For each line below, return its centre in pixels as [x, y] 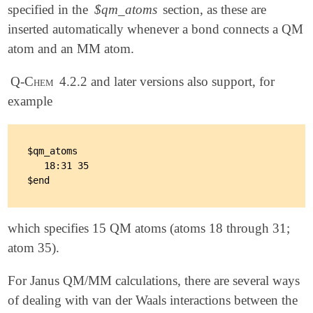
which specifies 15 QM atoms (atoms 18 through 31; [149, 228]
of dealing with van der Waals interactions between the [153, 300]
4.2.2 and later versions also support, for [166, 81]
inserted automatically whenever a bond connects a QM [156, 29]
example [30, 101]
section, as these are [213, 9]
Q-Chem [32, 81]
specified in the [50, 9]
